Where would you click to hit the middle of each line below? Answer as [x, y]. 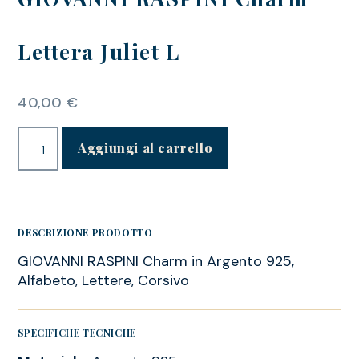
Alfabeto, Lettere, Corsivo [104, 281]
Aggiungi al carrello [145, 148]
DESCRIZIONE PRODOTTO [85, 233]
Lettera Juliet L [99, 51]
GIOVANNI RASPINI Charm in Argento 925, [156, 262]
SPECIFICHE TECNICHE [77, 333]
